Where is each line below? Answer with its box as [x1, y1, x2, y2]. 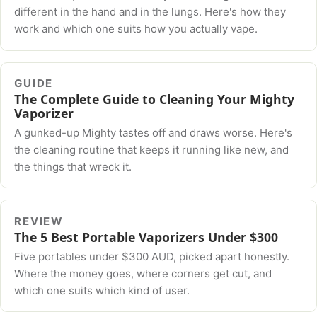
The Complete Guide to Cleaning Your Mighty [14, 91, 295, 108]
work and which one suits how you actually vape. [14, 22, 258, 36]
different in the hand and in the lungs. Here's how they [14, 5, 287, 19]
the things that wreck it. [14, 159, 132, 173]
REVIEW [14, 214, 64, 229]
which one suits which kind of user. [14, 283, 190, 297]
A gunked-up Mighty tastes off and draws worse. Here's [14, 125, 293, 139]
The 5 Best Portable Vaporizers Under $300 [14, 229, 279, 246]
